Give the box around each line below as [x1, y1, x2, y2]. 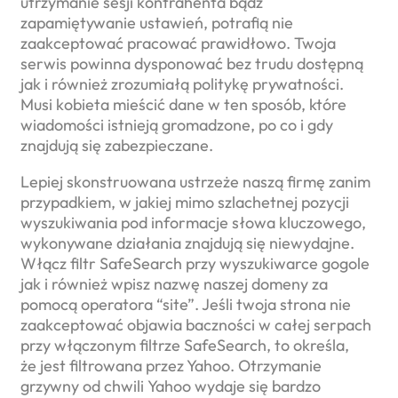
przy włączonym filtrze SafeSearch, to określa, [20, 335, 349, 356]
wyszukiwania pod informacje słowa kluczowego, [20, 212, 366, 234]
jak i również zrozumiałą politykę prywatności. [20, 74, 344, 95]
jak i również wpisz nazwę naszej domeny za [20, 274, 328, 295]
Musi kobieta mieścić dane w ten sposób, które [20, 94, 346, 115]
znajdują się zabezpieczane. [20, 135, 213, 156]
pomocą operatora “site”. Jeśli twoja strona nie [20, 294, 351, 315]
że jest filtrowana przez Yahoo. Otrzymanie [20, 355, 322, 377]
